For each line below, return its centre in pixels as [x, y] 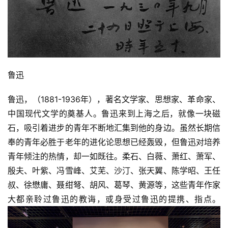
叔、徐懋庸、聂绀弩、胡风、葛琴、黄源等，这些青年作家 [114, 185]
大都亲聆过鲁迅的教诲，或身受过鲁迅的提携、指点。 [114, 199]
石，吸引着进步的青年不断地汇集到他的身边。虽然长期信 [114, 128]
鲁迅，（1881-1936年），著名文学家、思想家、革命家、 [114, 99]
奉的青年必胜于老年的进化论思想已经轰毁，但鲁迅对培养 [114, 142]
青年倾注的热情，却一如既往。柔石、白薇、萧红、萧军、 [114, 156]
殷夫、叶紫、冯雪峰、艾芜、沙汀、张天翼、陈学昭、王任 [114, 171]
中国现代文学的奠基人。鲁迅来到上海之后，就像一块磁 [114, 114]
